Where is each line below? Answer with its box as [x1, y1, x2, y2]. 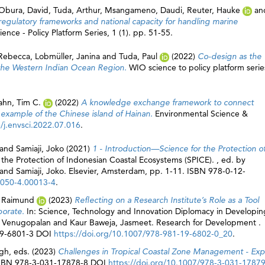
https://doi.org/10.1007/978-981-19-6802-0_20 [54, 228, 232, 239]
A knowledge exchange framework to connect [81, 97, 254, 108]
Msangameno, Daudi [105, 5, 182, 15]
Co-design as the [198, 51, 261, 62]
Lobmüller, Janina [35, 51, 100, 62]
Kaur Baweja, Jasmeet [70, 217, 151, 228]
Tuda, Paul [119, 51, 157, 62]
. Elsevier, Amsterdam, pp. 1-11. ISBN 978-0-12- [64, 166, 245, 176]
